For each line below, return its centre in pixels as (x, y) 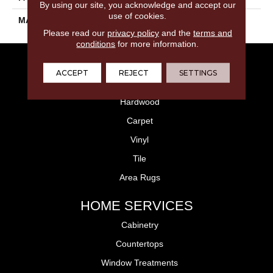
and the (176, 32)
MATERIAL (40, 20)
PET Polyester (170, 20)
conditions (96, 43)
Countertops (140, 244)
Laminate (140, 83)
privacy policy (133, 32)
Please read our (75, 32)
